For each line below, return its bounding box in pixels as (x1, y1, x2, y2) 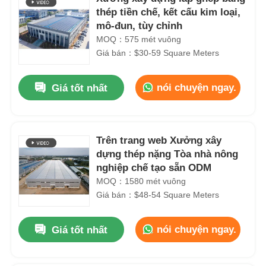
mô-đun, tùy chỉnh (96, 20, 183, 31)
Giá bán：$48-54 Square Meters (96, 189, 220, 199)
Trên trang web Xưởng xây (96, 134, 222, 146)
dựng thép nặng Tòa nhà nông (96, 148, 239, 160)
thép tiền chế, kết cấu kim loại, (96, 6, 241, 18)
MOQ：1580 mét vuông (96, 176, 186, 186)
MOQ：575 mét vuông (96, 34, 182, 44)
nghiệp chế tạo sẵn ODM (96, 161, 212, 173)
